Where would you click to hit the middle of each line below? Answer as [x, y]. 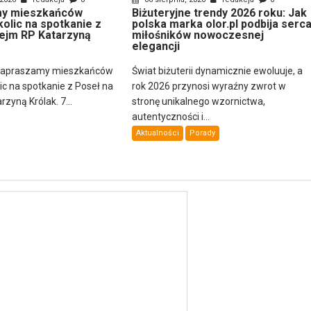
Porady [202, 133]
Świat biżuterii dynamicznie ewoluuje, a [217, 71]
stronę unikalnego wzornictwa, [198, 102]
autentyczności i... [170, 117]
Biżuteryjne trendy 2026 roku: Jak [219, 13]
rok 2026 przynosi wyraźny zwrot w [209, 86]
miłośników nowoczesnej [197, 35]
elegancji [155, 47]
